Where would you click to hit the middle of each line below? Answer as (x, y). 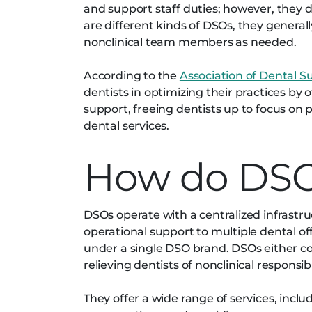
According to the (132, 76)
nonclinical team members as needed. (190, 42)
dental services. (127, 126)
